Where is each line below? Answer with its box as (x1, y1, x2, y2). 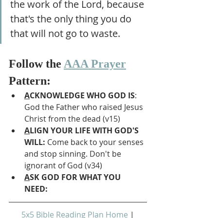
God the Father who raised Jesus (24, 101, 145, 112)
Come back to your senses (47, 136, 145, 147)
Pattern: (9, 74, 51, 87)
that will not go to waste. (10, 26, 120, 40)
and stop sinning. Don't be (24, 148, 123, 159)
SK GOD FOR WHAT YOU (30, 171, 123, 182)
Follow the (9, 57, 64, 70)
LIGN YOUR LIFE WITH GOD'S (30, 125, 141, 136)
